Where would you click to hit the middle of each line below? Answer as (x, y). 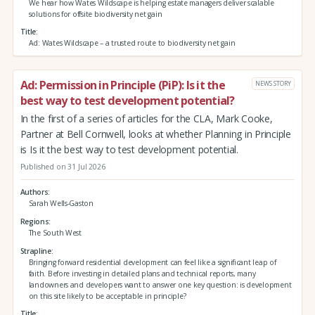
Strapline (36, 251)
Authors (34, 192)
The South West (55, 232)
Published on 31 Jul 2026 (63, 166)
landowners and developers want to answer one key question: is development (160, 284)
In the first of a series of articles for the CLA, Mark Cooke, (146, 119)
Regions (34, 221)
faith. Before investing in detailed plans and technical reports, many (142, 273)
